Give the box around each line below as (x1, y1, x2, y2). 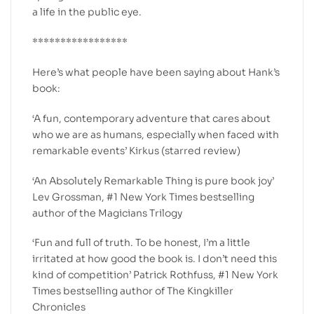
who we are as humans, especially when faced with (32, 128, 279, 141)
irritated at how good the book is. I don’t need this (32, 252, 277, 266)
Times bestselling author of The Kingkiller (32, 285, 233, 298)
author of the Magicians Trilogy (32, 206, 182, 219)
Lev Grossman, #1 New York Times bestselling (32, 190, 254, 203)
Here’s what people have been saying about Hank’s (32, 66, 280, 78)
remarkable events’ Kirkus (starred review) (32, 144, 240, 157)
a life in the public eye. (32, 6, 142, 19)
